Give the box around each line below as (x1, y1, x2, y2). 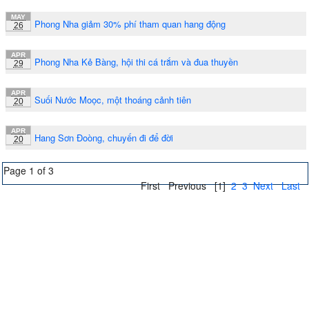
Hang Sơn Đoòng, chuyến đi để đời (34, 130, 173, 144)
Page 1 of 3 (3, 163, 54, 177)
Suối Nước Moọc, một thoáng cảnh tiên (34, 92, 191, 106)
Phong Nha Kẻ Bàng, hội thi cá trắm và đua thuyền (34, 54, 238, 68)
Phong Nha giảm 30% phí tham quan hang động (34, 17, 226, 30)
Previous (168, 178, 206, 192)
